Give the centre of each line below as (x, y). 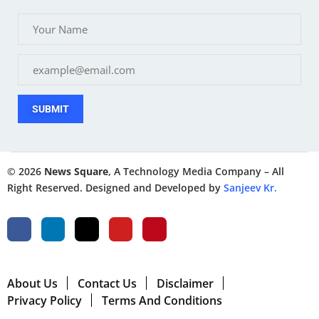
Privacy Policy (45, 300)
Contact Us (107, 283)
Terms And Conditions (162, 300)
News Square (76, 171)
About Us (32, 283)
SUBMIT (51, 109)
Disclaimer (185, 283)
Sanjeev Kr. (250, 187)
